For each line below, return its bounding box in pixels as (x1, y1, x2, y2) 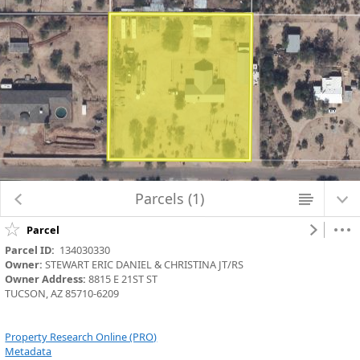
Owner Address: (5, 272, 87, 287)
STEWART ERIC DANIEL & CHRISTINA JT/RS (43, 257, 244, 272)
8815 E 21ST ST (86, 272, 158, 287)
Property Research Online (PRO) (5, 329, 157, 345)
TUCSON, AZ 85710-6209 (5, 286, 120, 301)
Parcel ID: (5, 243, 55, 258)
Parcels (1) (134, 189, 204, 209)
